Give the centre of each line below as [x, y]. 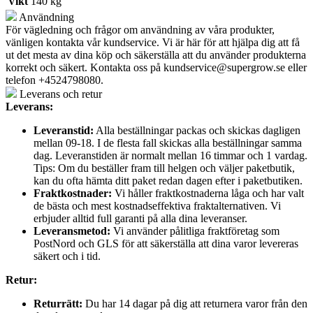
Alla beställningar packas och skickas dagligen [197, 130]
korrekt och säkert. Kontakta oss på [85, 67]
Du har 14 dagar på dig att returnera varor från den [195, 303]
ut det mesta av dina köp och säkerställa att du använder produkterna [156, 54]
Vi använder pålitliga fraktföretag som [195, 231]
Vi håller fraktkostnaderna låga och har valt [208, 193]
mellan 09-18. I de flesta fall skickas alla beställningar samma [168, 143]
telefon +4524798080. [54, 80]
